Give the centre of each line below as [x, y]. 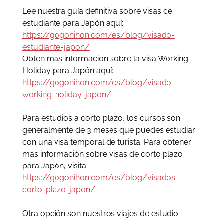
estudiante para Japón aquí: [73, 23]
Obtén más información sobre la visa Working [105, 58]
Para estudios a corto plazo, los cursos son [101, 118]
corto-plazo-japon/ [58, 189]
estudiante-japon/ [56, 47]
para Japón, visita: [55, 166]
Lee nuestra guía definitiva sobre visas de [97, 11]
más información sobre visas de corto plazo [102, 154]
